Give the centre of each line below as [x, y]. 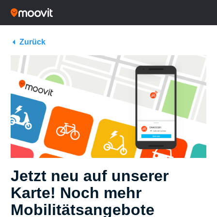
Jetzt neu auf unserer [90, 176]
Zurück [32, 42]
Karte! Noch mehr [76, 193]
